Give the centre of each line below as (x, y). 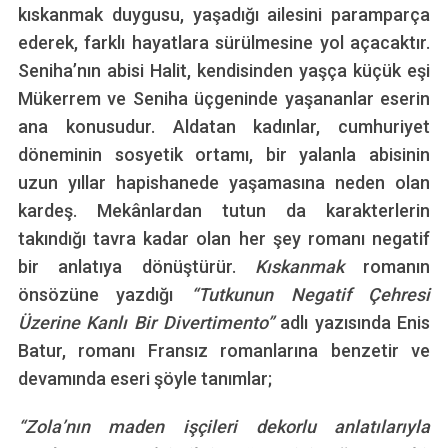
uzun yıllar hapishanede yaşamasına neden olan (224, 182)
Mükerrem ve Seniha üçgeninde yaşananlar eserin (224, 98)
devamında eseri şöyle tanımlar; (144, 378)
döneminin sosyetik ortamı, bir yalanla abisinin (224, 154)
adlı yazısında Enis (355, 322)
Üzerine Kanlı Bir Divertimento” (149, 322)
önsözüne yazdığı (104, 294)
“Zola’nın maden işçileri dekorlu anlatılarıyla (224, 426)
